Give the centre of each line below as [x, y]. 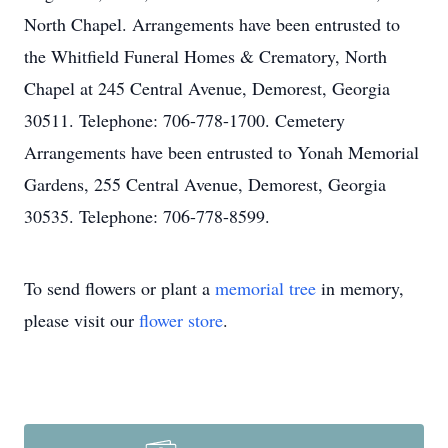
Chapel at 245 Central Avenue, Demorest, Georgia [207, 88]
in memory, [360, 288]
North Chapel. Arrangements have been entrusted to [212, 24]
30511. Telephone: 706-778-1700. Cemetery [184, 120]
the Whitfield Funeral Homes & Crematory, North [205, 56]
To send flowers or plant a [119, 288]
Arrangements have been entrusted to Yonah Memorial [221, 152]
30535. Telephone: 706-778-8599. [147, 216]
